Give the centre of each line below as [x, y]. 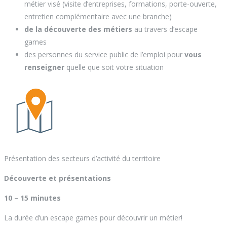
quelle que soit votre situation [114, 67]
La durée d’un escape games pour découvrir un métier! [93, 218]
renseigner [44, 67]
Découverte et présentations [58, 178]
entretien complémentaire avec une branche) [98, 17]
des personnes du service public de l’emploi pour [104, 55]
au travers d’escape [165, 29]
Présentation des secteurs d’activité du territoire [82, 159]
